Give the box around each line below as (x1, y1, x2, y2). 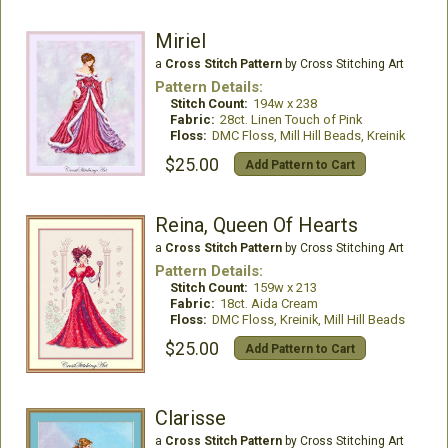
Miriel (154, 28, 206, 53)
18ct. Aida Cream (219, 295, 318, 311)
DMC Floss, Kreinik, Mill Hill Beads (211, 311, 405, 327)
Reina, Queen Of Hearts (154, 212, 358, 237)
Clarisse (154, 405, 226, 430)
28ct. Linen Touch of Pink (219, 111, 362, 127)
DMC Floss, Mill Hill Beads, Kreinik (211, 127, 405, 143)
